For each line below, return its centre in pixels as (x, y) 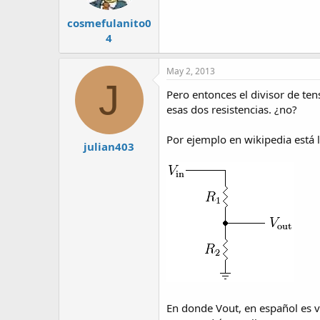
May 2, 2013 (191, 71)
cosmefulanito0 (109, 22)
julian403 (109, 147)
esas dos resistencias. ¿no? (232, 109)
